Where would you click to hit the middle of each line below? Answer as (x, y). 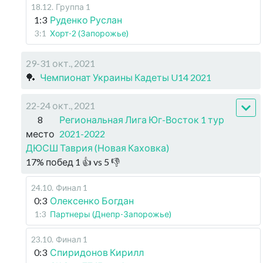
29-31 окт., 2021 (60, 63)
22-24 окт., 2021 (60, 105)
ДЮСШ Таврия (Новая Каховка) (97, 148)
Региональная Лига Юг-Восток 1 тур (142, 119)
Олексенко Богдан (92, 200)
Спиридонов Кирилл (97, 252)
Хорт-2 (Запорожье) (89, 33)
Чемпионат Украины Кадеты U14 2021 (126, 77)
